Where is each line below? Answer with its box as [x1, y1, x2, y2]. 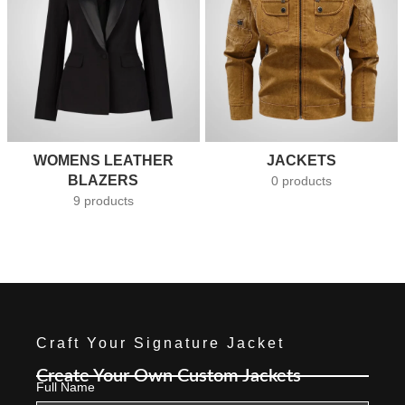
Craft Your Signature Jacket [36, 334, 286, 351]
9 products [72, 193, 134, 209]
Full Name [36, 379, 96, 394]
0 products [270, 174, 332, 189]
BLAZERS [68, 173, 139, 189]
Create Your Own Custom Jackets [36, 366, 302, 385]
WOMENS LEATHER [33, 153, 174, 169]
